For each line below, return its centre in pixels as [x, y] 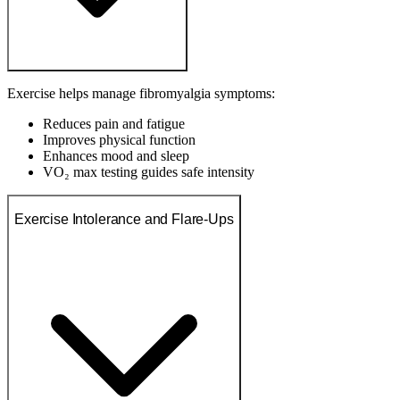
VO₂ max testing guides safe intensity [149, 172]
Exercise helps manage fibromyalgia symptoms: [141, 94]
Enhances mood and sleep [116, 156]
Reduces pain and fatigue [114, 124]
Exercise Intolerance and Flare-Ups [124, 219]
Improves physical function [119, 140]
